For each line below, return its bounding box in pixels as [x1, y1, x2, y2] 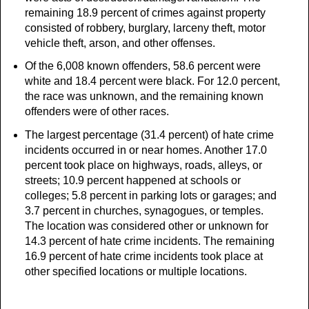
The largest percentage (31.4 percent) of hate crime [24, 129, 274, 141]
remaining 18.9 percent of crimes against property [24, 6, 266, 19]
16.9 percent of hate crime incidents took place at [24, 250, 263, 263]
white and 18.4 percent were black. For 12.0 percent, [24, 75, 280, 88]
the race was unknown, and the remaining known [24, 90, 263, 103]
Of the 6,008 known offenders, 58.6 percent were [24, 60, 261, 72]
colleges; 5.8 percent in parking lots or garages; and [24, 190, 277, 202]
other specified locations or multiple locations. [24, 266, 247, 278]
